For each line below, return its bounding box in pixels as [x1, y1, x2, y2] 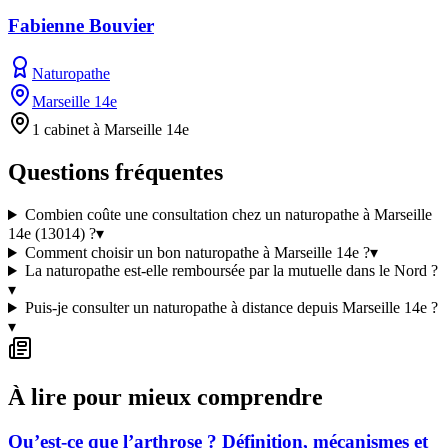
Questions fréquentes [8, 159, 223, 186]
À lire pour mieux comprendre [8, 384, 323, 411]
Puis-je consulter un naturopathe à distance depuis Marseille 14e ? [24, 299, 438, 317]
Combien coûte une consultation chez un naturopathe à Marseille [24, 206, 432, 224]
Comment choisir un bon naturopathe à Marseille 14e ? [24, 244, 370, 262]
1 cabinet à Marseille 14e [32, 121, 189, 139]
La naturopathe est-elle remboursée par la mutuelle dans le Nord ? [24, 262, 438, 280]
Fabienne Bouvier [8, 14, 154, 36]
